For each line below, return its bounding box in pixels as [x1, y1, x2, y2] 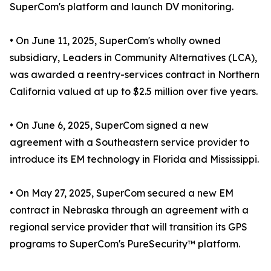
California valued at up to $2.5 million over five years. [10, 85, 258, 98]
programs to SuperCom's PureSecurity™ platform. [10, 238, 240, 250]
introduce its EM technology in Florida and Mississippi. [10, 153, 259, 166]
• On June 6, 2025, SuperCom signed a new [10, 119, 209, 132]
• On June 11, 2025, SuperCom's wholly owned [10, 34, 221, 47]
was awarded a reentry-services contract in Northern [10, 68, 260, 81]
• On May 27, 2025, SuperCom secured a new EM [10, 187, 233, 200]
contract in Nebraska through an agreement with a [10, 204, 249, 217]
